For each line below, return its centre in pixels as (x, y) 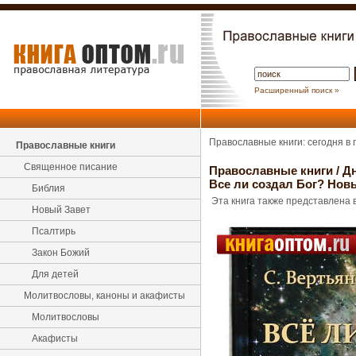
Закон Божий (61, 253)
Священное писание (71, 167)
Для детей (55, 274)
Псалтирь (54, 231)
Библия (48, 188)
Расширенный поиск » (297, 90)
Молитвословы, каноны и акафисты (104, 296)
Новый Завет (61, 210)
